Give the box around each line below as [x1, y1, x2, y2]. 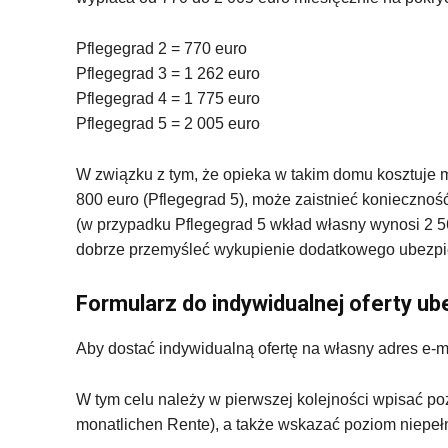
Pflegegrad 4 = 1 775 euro [76, 89, 260, 107]
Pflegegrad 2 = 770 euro [76, 39, 247, 57]
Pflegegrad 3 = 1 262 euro [76, 64, 260, 82]
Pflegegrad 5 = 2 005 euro [76, 114, 260, 132]
